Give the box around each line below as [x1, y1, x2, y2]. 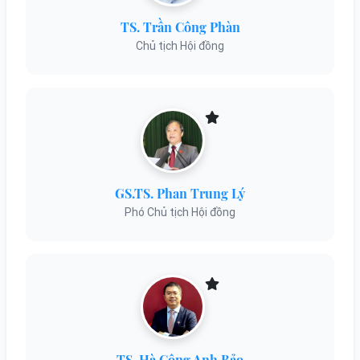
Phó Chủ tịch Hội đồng [125, 205, 235, 219]
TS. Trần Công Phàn [120, 18, 240, 35]
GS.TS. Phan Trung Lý [115, 184, 245, 202]
